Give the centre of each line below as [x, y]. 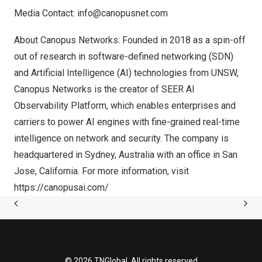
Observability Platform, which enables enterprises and [125, 106]
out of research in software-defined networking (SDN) [124, 56]
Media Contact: [46, 13]
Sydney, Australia [120, 155]
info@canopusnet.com [123, 13]
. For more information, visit [133, 171]
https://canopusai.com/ [61, 187]
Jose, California [46, 171]
